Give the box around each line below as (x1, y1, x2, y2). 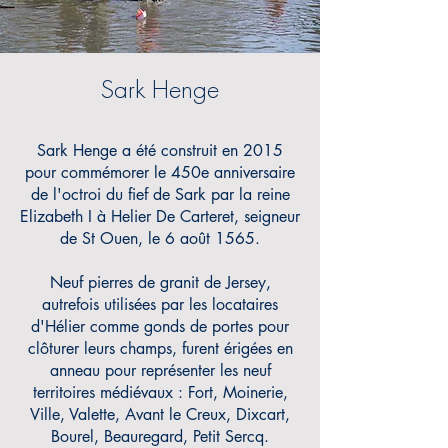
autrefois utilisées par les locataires (42, 294, 278, 315)
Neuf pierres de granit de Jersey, (49, 272, 271, 293)
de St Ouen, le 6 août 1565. (60, 228, 260, 249)
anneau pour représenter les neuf (49, 360, 271, 381)
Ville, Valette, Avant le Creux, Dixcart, (30, 404, 290, 425)
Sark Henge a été (37, 140, 156, 161)
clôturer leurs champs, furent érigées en (27, 338, 293, 359)
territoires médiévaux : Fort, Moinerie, (32, 382, 288, 403)
